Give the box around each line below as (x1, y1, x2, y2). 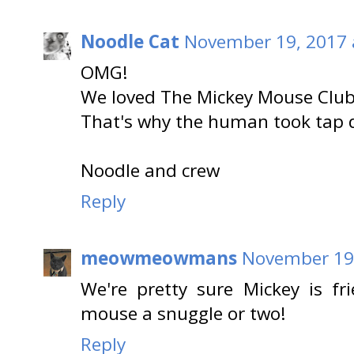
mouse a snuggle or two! (81, 301, 286, 326)
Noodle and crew (81, 157, 220, 183)
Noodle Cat (81, 28, 179, 54)
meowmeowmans (81, 246, 237, 271)
